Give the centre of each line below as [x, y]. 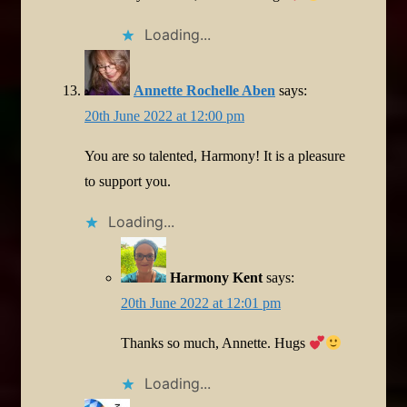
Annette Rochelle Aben [204, 90]
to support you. [128, 181]
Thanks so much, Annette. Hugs [215, 342]
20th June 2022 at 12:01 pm [201, 303]
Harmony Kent [216, 277]
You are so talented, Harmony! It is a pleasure [215, 155]
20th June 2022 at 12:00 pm [164, 115]
